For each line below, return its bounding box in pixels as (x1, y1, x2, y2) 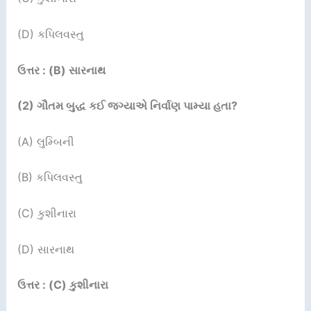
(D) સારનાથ (17, 242, 74, 256)
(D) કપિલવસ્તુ (17, 26, 84, 41)
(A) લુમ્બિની (17, 134, 74, 149)
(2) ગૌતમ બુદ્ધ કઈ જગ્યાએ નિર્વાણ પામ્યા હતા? (17, 99, 237, 113)
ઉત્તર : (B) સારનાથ (17, 62, 106, 77)
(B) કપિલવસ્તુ (17, 170, 83, 185)
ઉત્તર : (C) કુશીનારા (17, 278, 108, 292)
